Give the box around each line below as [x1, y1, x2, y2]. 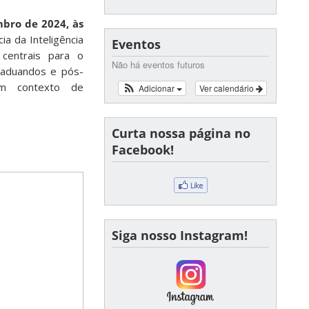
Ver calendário [199, 82, 256, 94]
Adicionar [138, 82, 177, 94]
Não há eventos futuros [112, 58, 205, 71]
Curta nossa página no [112, 125, 250, 141]
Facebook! [112, 141, 174, 158]
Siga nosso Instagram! [112, 227, 248, 243]
